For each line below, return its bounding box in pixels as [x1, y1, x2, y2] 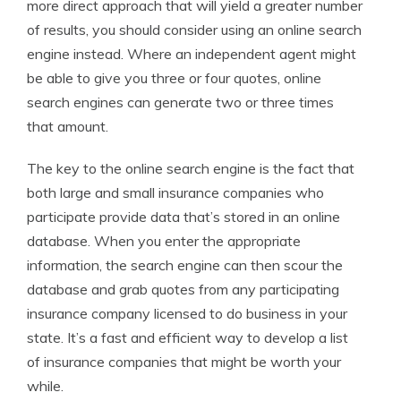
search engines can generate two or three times [27, 93, 334, 111]
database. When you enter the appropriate [27, 232, 301, 250]
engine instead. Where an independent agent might [27, 45, 356, 63]
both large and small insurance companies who [27, 183, 324, 201]
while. [27, 377, 64, 395]
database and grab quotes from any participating [27, 280, 339, 298]
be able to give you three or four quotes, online [27, 69, 321, 87]
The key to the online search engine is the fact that [27, 159, 354, 177]
